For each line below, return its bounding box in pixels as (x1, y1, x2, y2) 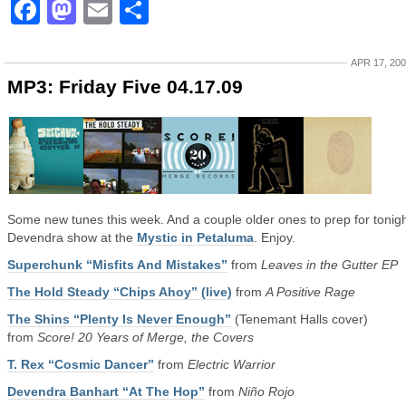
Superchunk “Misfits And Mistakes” (7, 257, 227, 272)
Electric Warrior (188, 357, 275, 372)
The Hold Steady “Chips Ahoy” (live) (7, 285, 232, 299)
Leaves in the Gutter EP (261, 257, 398, 272)
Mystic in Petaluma (137, 230, 254, 245)
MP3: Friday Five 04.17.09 (7, 76, 243, 97)
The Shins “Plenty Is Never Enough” (7, 312, 231, 326)
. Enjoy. (254, 230, 295, 245)
